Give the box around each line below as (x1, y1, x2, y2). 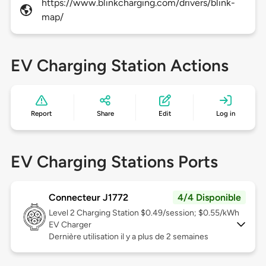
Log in (216, 109, 235, 118)
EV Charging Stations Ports (10, 151, 218, 172)
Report (31, 109, 52, 118)
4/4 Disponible (178, 192, 242, 204)
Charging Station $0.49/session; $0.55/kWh (76, 208, 239, 218)
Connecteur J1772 (48, 192, 128, 204)
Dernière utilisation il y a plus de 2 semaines (48, 232, 208, 242)
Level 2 (48, 208, 77, 218)
